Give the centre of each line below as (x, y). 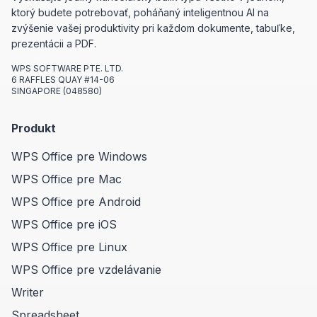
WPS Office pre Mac (67, 179)
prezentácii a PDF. (54, 43)
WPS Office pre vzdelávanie (86, 269)
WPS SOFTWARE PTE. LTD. (67, 68)
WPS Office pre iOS (64, 224)
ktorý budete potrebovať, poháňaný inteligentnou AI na (140, 12)
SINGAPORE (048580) (57, 91)
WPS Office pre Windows (79, 156)
